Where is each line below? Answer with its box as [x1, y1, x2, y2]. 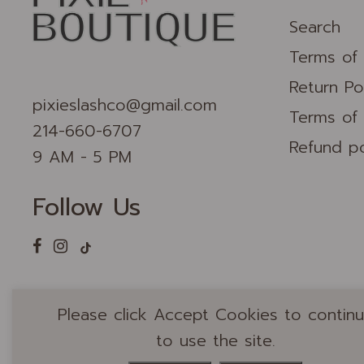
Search [289, 15, 341, 40]
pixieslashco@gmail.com [32, 93, 218, 118]
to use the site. [155, 328, 275, 353]
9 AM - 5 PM [32, 145, 132, 170]
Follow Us [32, 188, 141, 227]
